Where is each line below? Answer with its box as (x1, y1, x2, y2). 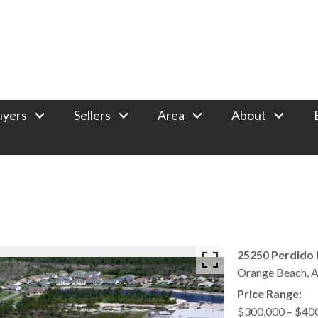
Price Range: (236, 287, 302, 301)
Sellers (73, 107, 111, 123)
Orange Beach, (236, 265, 311, 280)
